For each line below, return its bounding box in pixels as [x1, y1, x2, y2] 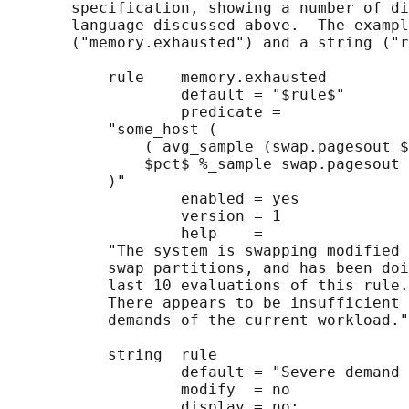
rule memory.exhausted [7, 68, 327, 87]
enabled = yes [7, 190, 299, 208]
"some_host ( [7, 121, 217, 139]
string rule [7, 346, 217, 364]
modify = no [7, 381, 290, 399]
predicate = [7, 103, 281, 121]
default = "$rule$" [7, 86, 345, 104]
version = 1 [7, 207, 281, 225]
